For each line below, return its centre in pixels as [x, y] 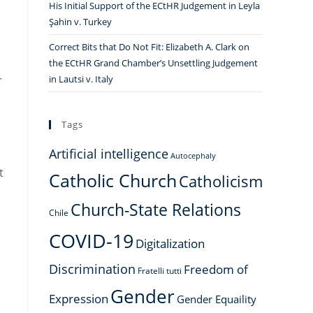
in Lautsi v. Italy [81, 79]
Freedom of [216, 269]
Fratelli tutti [160, 270]
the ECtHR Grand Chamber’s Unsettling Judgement [153, 63]
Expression [79, 299]
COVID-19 [91, 241]
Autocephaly [193, 156]
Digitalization [170, 243]
